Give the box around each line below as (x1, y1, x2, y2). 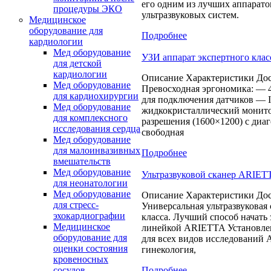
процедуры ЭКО (53, 4, 122, 14)
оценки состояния (53, 243, 128, 253)
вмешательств (53, 156, 111, 166)
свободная (142, 126, 184, 137)
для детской (53, 58, 102, 68)
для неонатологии (53, 178, 128, 188)
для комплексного (53, 113, 128, 123)
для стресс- (53, 200, 99, 210)
